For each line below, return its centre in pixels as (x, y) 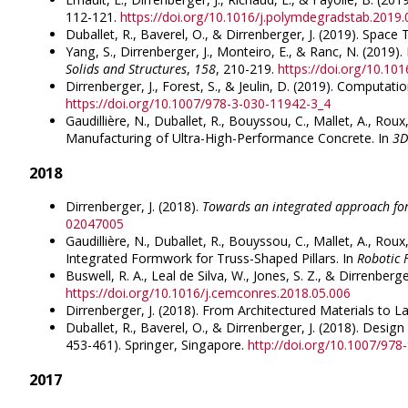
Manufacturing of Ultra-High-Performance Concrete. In (229, 138)
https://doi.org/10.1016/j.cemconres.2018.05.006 (208, 293)
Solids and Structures (126, 69)
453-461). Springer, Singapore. (157, 345)
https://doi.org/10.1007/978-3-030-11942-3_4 (198, 104)
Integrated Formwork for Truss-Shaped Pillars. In (211, 259)
